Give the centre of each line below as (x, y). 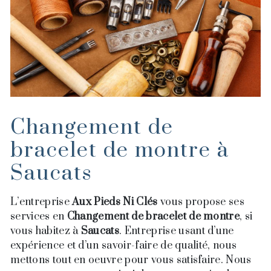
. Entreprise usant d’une (177, 231)
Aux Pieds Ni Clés (115, 202)
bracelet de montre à (120, 151)
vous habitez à (46, 231)
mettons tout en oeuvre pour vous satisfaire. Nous (131, 260)
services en (39, 217)
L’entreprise (41, 202)
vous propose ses (201, 202)
